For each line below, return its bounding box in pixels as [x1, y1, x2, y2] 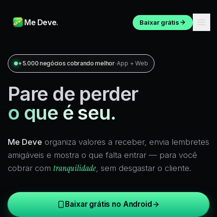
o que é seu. [8, 101, 116, 124]
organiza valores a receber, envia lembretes [42, 137, 209, 147]
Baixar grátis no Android [65, 200, 152, 209]
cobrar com [8, 163, 53, 173]
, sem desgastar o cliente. [96, 163, 191, 173]
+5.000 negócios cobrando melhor [18, 60, 115, 67]
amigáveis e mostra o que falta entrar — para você [8, 150, 197, 160]
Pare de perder [8, 82, 139, 106]
